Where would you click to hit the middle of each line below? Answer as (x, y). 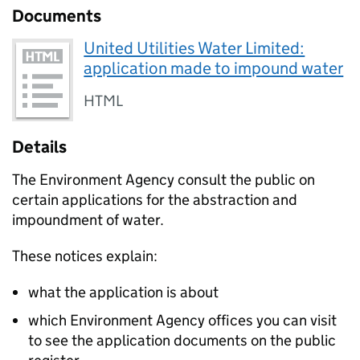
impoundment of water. (88, 220)
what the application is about (123, 292)
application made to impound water (214, 68)
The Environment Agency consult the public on (164, 180)
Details (39, 147)
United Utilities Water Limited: (194, 48)
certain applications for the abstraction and (155, 200)
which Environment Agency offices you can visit (182, 321)
